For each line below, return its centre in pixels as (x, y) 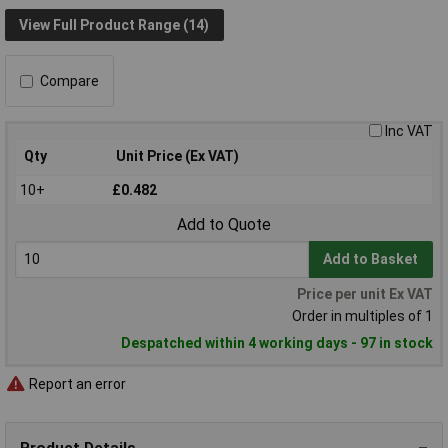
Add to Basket (371, 259)
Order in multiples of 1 (362, 316)
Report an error (76, 383)
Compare (69, 81)
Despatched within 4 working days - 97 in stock (277, 343)
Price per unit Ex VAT (365, 294)
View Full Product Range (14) (114, 24)
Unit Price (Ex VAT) (177, 156)
